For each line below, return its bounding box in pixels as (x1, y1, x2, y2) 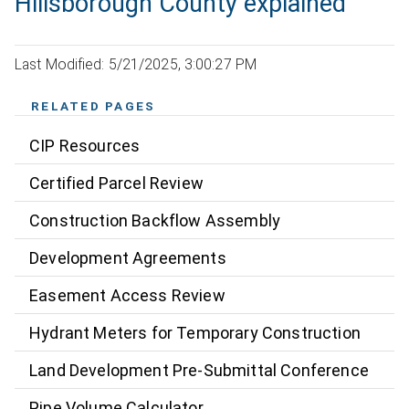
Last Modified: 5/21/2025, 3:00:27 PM (15, 56, 257, 74)
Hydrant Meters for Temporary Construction (29, 322, 361, 342)
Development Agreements (29, 247, 226, 267)
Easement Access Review (29, 285, 225, 305)
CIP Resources (29, 135, 141, 155)
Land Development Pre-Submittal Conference (29, 360, 369, 380)
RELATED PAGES (31, 99, 156, 114)
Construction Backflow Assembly (29, 210, 281, 230)
